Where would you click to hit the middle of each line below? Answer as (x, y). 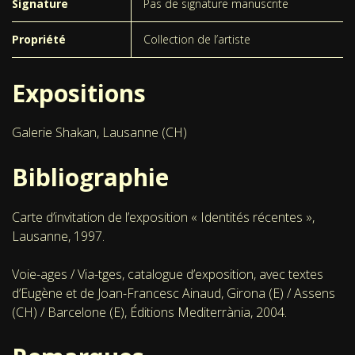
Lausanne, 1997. (58, 236)
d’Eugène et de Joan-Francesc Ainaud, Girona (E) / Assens (174, 293)
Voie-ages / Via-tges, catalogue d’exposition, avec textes (168, 274)
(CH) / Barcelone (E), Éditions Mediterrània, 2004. (149, 312)
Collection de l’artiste (197, 39)
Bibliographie (90, 177)
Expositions (79, 93)
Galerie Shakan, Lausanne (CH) (99, 133)
